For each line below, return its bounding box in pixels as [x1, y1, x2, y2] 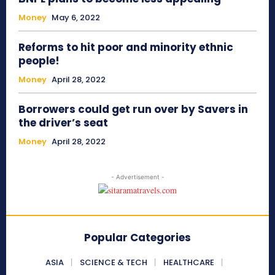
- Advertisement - [110, 173, 165, 181]
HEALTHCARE [163, 257, 214, 269]
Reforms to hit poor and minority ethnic [18, 40, 233, 55]
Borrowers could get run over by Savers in [18, 102, 248, 117]
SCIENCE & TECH [79, 257, 147, 269]
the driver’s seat [18, 115, 110, 131]
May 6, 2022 [52, 12, 100, 24]
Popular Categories [84, 230, 191, 246]
